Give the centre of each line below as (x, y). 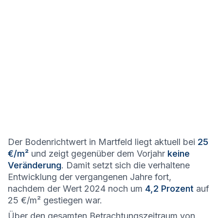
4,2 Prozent (169, 189)
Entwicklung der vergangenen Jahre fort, (90, 177)
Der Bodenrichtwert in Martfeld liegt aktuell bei (103, 142)
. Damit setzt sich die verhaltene (126, 165)
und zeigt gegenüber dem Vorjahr (98, 154)
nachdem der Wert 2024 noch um (76, 189)
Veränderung (35, 165)
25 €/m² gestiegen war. (55, 200)
